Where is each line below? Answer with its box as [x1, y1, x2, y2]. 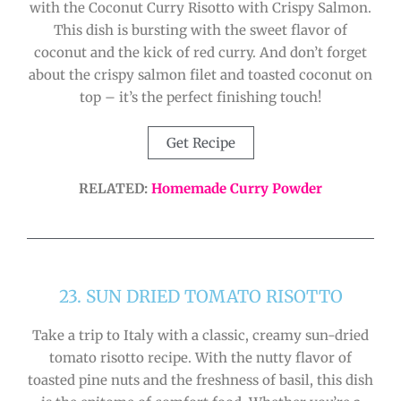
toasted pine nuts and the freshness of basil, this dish [28, 371, 373, 388]
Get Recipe [166, 134, 235, 152]
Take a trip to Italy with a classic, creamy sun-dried [32, 326, 369, 344]
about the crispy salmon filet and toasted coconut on [29, 66, 372, 84]
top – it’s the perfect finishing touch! [80, 89, 321, 107]
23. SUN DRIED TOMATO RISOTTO [58, 285, 343, 307]
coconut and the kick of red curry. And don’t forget [34, 44, 367, 62]
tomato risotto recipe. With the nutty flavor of [49, 348, 352, 366]
